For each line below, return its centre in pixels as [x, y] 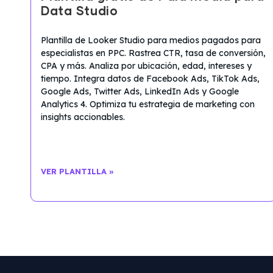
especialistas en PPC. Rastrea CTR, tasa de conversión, [153, 53]
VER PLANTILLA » [77, 171]
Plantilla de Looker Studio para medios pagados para [151, 40]
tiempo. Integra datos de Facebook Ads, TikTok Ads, [150, 78]
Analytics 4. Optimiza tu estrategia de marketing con [148, 104]
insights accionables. [83, 117]
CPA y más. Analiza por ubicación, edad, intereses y [146, 66]
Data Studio [80, 11]
